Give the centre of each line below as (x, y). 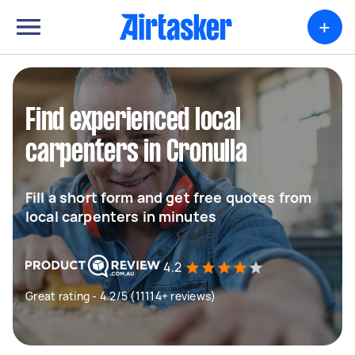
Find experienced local (133, 121)
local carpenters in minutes (121, 216)
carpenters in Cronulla (136, 153)
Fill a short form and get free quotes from (169, 197)
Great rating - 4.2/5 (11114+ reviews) (121, 296)
